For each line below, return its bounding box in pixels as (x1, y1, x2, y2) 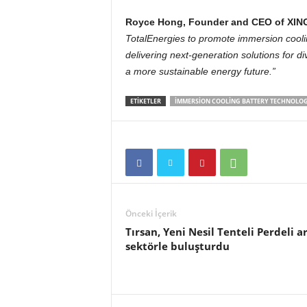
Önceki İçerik (125, 208, 177, 220)
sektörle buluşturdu (125, 239, 230, 254)
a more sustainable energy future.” (125, 66, 275, 77)
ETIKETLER (130, 97, 161, 106)
